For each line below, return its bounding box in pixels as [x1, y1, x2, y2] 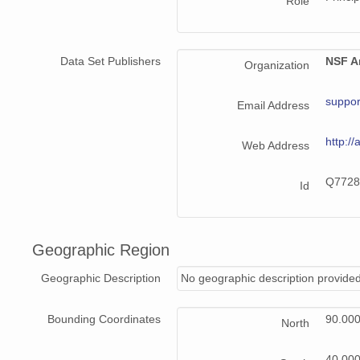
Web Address [242, 139, 309, 153]
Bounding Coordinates [47, 313, 161, 326]
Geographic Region [32, 241, 170, 260]
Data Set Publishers [60, 55, 161, 68]
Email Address [237, 99, 309, 112]
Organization [244, 59, 309, 72]
